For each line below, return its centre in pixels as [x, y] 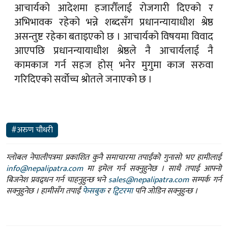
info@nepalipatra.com [45, 168]
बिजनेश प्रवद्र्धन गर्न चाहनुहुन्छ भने [57, 180]
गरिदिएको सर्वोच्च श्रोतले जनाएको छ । [83, 80]
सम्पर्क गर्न [205, 180]
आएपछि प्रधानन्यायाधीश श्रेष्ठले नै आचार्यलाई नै [114, 51]
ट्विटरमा [123, 191]
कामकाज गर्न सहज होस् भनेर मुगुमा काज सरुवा [114, 65]
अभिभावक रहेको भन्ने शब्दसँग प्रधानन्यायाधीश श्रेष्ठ [114, 23]
